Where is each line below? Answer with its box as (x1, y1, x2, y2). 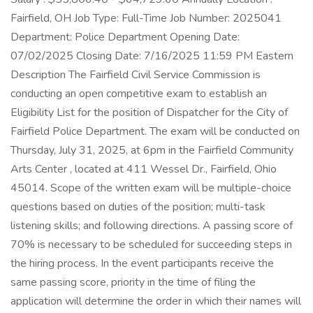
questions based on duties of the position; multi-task (10, 199, 265, 214)
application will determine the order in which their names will (10, 293, 301, 309)
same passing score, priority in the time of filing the (10, 275, 256, 290)
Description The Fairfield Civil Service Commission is (10, 67, 261, 82)
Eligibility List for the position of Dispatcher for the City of (10, 105, 288, 120)
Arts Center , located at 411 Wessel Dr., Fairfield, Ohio (10, 161, 277, 177)
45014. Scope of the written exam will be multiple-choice (10, 180, 291, 196)
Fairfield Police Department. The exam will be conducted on (10, 124, 300, 139)
